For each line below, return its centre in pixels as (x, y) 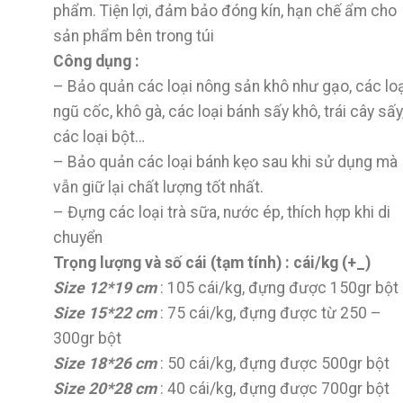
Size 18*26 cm (105, 364)
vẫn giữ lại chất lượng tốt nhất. (158, 188)
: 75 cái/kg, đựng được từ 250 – (269, 313)
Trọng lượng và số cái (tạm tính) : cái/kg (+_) (212, 263)
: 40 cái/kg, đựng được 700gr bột (275, 389)
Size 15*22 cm (105, 313)
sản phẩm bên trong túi (134, 36)
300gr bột (87, 339)
